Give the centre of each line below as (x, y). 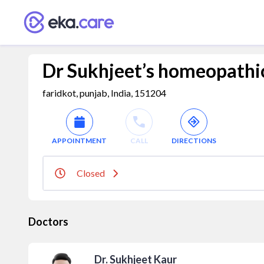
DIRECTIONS (194, 141)
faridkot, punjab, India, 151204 (104, 93)
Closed (91, 173)
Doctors (48, 222)
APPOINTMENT (79, 141)
